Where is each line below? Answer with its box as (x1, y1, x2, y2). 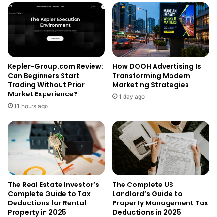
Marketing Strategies (112, 80, 189, 90)
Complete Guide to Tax (8, 188, 91, 199)
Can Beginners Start (8, 71, 79, 81)
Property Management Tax (112, 198, 208, 208)
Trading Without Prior (8, 80, 85, 90)
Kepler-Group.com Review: (8, 62, 103, 72)
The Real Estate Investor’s (8, 179, 99, 189)
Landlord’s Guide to (112, 188, 183, 199)
